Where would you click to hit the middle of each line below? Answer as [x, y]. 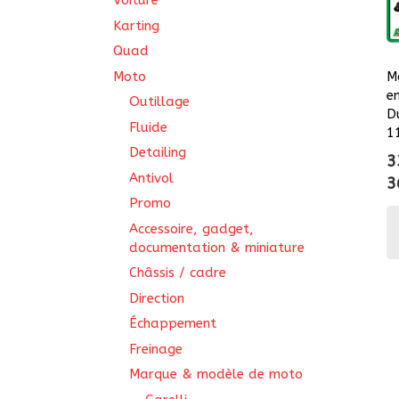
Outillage [159, 102]
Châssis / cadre [178, 273]
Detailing [158, 152]
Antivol [151, 178]
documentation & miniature [217, 247]
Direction [157, 298]
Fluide [148, 127]
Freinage [156, 349]
